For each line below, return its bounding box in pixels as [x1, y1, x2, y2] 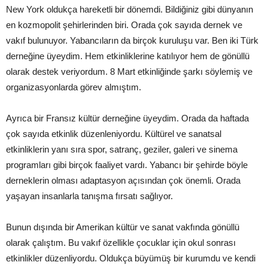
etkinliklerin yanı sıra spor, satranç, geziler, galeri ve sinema [6, 144, 237, 154]
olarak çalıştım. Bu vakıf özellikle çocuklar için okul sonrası [6, 237, 236, 248]
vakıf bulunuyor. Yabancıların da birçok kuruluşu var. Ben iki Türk [6, 35, 258, 45]
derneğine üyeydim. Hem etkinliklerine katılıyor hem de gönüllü [6, 51, 249, 61]
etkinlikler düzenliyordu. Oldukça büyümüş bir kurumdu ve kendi [6, 253, 255, 263]
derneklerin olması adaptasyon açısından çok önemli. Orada [6, 175, 240, 185]
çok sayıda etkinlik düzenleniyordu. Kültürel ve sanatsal [6, 129, 221, 139]
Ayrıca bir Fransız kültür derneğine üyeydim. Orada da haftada [6, 113, 249, 123]
